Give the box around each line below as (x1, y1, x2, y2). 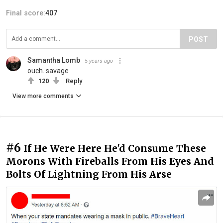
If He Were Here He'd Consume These (23, 142, 206, 154)
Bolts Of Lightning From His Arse (6, 168, 172, 180)
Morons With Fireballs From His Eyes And (6, 155, 214, 167)
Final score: (6, 8, 45, 17)
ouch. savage (27, 66, 69, 75)
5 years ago (85, 57, 113, 64)
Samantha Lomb (27, 56, 80, 64)
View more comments (12, 92, 74, 100)
